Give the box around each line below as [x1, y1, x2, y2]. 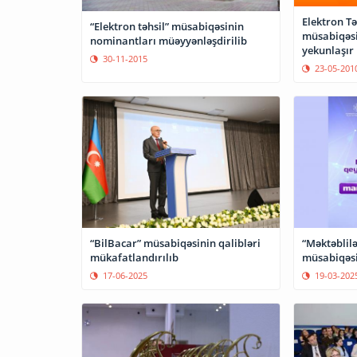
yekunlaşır [301, 42, 354, 57]
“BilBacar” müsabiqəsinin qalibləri [90, 235, 261, 250]
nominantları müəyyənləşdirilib [90, 33, 247, 49]
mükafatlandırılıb [90, 249, 178, 265]
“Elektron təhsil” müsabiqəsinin [90, 19, 171, 34]
